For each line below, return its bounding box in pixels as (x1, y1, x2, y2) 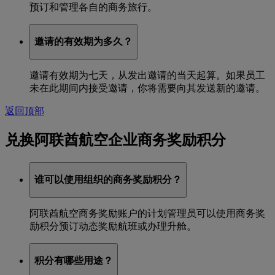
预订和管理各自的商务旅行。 (29, 2, 157, 13)
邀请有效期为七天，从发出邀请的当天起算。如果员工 (29, 70, 265, 81)
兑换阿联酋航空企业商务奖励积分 (5, 132, 226, 149)
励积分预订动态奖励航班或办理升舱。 (29, 221, 196, 232)
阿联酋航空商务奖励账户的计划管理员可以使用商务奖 (29, 208, 265, 219)
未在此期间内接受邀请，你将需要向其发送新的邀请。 (29, 83, 265, 94)
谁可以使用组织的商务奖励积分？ (34, 174, 182, 185)
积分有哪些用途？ (34, 255, 113, 266)
